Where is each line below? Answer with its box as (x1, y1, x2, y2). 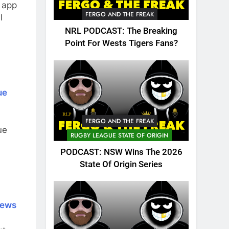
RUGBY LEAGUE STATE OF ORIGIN (71, 130, 168, 140)
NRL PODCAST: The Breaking (65, 26, 177, 36)
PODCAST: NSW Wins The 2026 (60, 147, 182, 157)
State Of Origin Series (80, 159, 163, 169)
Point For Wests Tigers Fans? (64, 38, 178, 49)
